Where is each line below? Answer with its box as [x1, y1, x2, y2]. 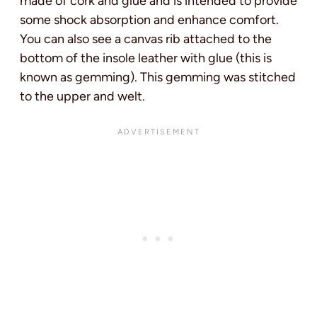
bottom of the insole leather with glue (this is [20, 50, 272, 66]
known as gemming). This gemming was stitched [20, 69, 296, 85]
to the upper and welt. [20, 88, 145, 104]
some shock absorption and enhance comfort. [20, 11, 279, 28]
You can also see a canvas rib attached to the [20, 30, 272, 47]
